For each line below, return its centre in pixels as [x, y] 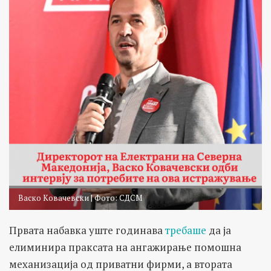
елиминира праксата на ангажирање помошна [125, 247]
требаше [186, 230]
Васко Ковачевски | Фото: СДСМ [80, 198]
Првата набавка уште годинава [87, 230]
